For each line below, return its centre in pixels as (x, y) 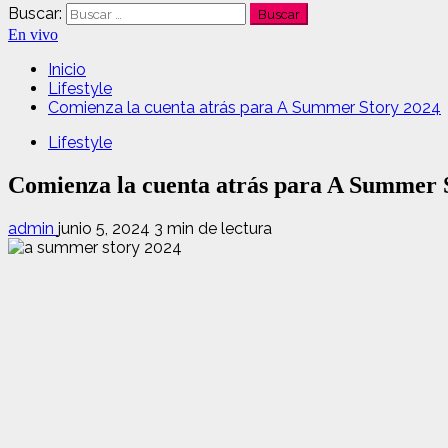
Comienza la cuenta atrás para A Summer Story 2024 (244, 107)
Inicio (67, 69)
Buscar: (35, 13)
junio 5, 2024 (106, 228)
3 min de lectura (213, 228)
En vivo (33, 34)
